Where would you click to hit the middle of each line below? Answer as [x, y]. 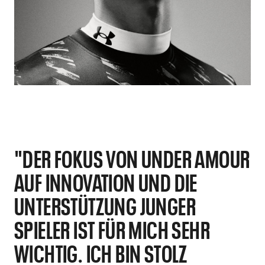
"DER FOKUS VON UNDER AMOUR [132, 158]
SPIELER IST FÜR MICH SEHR [112, 229]
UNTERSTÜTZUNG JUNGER [105, 205]
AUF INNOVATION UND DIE [106, 182]
